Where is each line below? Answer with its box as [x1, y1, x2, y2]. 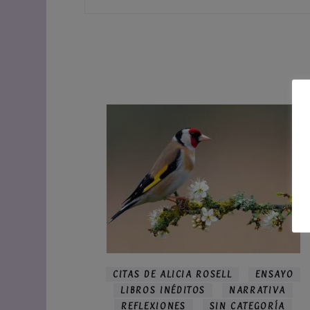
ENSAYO [255, 268, 294, 280]
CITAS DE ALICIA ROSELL [113, 268, 232, 280]
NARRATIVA [229, 284, 286, 295]
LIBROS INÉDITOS [120, 284, 206, 295]
